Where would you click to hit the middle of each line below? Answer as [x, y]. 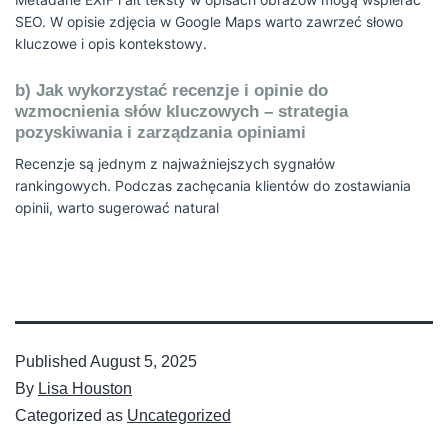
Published [52, 361]
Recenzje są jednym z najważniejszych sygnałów [175, 163]
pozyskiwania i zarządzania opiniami [160, 132]
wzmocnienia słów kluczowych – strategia [181, 111]
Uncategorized [179, 415]
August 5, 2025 [143, 361]
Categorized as [71, 415]
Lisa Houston [85, 388]
